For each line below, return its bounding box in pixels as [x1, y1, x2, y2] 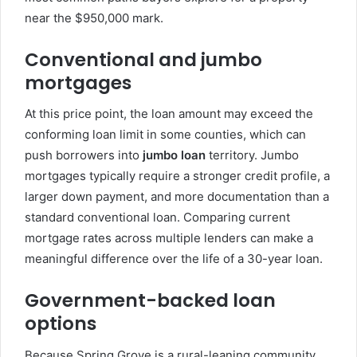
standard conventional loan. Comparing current [25, 210, 290, 226]
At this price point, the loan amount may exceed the [25, 106, 313, 122]
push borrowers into [25, 147, 143, 163]
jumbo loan [143, 147, 206, 163]
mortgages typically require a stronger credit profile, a [25, 168, 330, 184]
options [25, 311, 96, 337]
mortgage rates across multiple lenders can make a [25, 230, 313, 246]
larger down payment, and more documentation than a [25, 189, 329, 205]
